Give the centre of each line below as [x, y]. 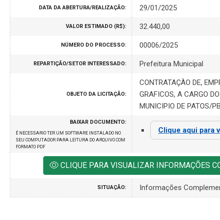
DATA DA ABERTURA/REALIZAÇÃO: [82, 7]
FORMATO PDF [30, 147]
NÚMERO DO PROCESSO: [94, 45]
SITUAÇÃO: [112, 187]
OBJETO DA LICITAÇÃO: [96, 94]
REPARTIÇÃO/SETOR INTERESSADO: [80, 63]
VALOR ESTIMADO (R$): [96, 26]
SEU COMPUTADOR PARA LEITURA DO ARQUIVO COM [70, 140]
